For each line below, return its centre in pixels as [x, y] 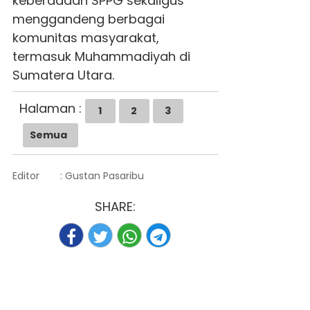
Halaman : [50, 108]
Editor [26, 175]
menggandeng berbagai [88, 19]
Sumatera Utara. [63, 75]
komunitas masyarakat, [85, 37]
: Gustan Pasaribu [102, 175]
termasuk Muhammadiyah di [101, 56]
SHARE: [115, 206]
